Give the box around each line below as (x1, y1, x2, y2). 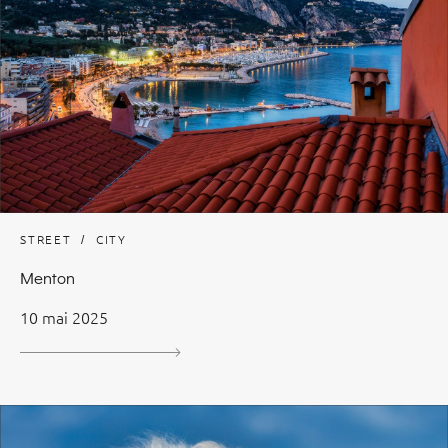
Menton (20, 266, 75, 290)
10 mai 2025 (20, 306, 108, 329)
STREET (20, 231, 72, 248)
